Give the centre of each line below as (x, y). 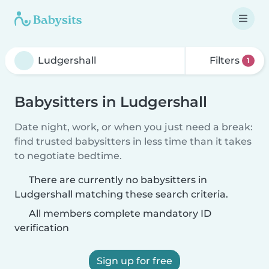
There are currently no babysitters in (118, 180)
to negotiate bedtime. (68, 156)
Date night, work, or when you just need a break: (134, 127)
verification (42, 228)
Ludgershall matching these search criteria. (121, 194)
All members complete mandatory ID (119, 213)
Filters (225, 60)
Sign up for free (134, 261)
